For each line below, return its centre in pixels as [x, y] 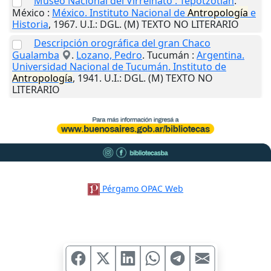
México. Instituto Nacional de [120, 13]
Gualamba [36, 55]
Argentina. [220, 55]
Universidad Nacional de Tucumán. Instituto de [119, 67]
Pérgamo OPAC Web [143, 188]
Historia [30, 24]
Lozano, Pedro [109, 55]
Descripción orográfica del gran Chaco [122, 43]
